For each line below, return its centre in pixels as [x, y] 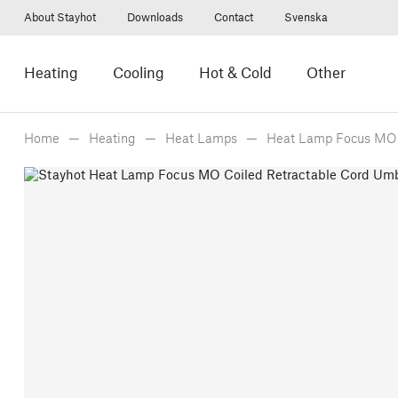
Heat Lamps [201, 139]
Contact [233, 18]
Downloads [155, 18]
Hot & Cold [235, 74]
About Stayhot [60, 18]
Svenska [306, 18]
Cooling [138, 74]
